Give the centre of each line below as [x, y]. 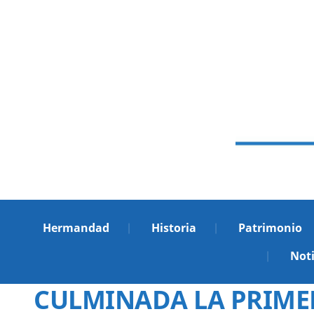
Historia [174, 228]
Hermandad [76, 228]
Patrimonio [270, 228]
